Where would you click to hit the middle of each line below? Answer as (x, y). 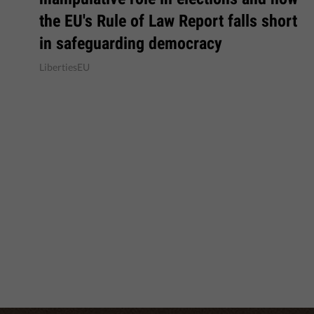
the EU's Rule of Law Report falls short (168, 21)
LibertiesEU (64, 67)
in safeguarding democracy (131, 43)
